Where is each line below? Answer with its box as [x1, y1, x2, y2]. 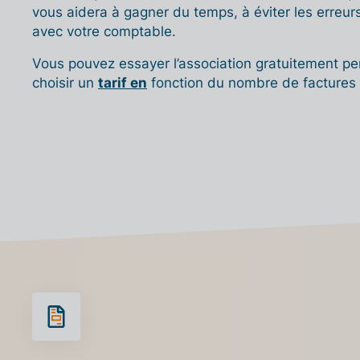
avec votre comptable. [32, 23, 176, 40]
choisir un [32, 75, 98, 92]
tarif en [98, 75, 147, 92]
